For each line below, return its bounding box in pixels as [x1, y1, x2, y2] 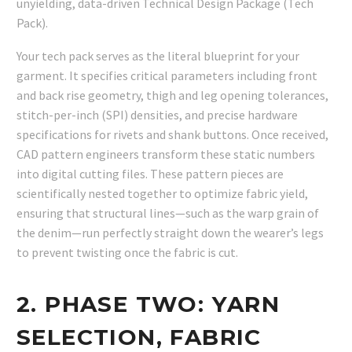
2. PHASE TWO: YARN [16, 290, 280, 317]
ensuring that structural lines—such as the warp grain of [16, 205, 319, 222]
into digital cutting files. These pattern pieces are [16, 166, 284, 182]
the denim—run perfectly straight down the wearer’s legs [16, 225, 324, 241]
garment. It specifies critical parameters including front [16, 68, 317, 84]
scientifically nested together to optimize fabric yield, [16, 185, 308, 202]
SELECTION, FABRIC [16, 323, 262, 350]
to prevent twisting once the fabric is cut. [16, 244, 238, 261]
